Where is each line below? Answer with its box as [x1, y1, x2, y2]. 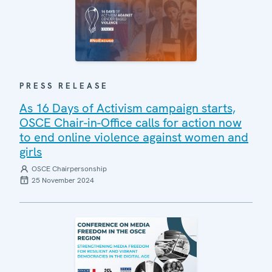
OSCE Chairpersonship [32, 164, 107, 174]
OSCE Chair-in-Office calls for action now [19, 115, 242, 131]
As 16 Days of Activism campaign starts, [19, 100, 236, 116]
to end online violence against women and [19, 129, 248, 145]
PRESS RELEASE [19, 81, 109, 91]
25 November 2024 [32, 175, 94, 185]
